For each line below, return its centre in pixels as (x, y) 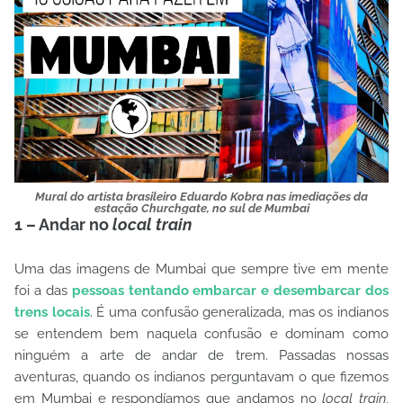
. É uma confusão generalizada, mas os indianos (239, 312)
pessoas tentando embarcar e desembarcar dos (230, 291)
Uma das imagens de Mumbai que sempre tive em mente (201, 269)
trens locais (52, 312)
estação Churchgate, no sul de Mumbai (201, 208)
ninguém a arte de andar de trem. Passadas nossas (201, 355)
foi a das (43, 291)
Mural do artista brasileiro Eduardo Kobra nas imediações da (201, 197)
